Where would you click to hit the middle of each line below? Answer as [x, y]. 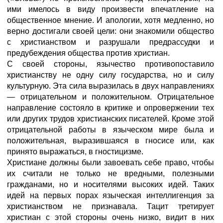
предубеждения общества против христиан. [88, 53]
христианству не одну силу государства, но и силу [111, 75]
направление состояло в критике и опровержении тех [111, 108]
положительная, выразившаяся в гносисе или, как [111, 141]
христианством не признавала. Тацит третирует [111, 206]
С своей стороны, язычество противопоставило [111, 64]
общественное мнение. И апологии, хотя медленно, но [111, 20]
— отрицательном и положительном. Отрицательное [111, 97]
